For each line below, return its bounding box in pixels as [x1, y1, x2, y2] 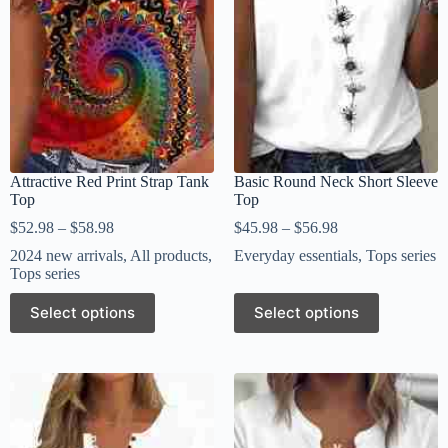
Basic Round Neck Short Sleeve [234, 172, 438, 190]
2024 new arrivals [10, 246, 123, 264]
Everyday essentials [234, 246, 358, 264]
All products [130, 246, 208, 264]
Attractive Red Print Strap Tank [10, 172, 209, 190]
